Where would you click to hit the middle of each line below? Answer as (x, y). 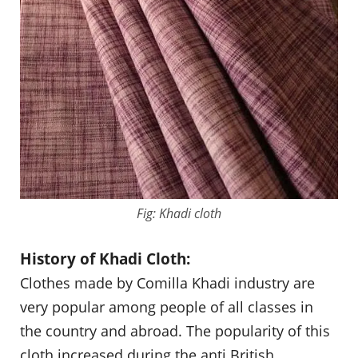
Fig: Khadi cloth (179, 213)
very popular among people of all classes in (167, 306)
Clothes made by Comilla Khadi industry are (167, 282)
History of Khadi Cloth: (105, 258)
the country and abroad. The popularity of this (175, 330)
